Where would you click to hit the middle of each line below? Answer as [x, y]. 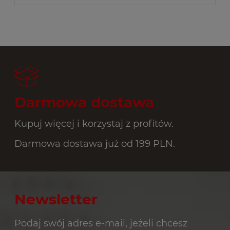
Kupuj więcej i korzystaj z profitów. [94, 123]
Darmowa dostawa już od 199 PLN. [95, 144]
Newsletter [56, 199]
